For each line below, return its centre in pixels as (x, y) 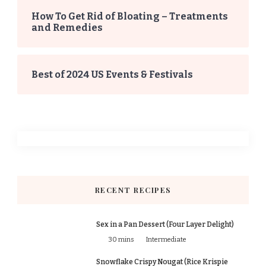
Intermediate (166, 240)
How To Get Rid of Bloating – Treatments (130, 16)
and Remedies (67, 27)
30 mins (121, 240)
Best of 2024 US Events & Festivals (112, 74)
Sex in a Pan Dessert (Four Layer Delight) (165, 224)
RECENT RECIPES (133, 190)
